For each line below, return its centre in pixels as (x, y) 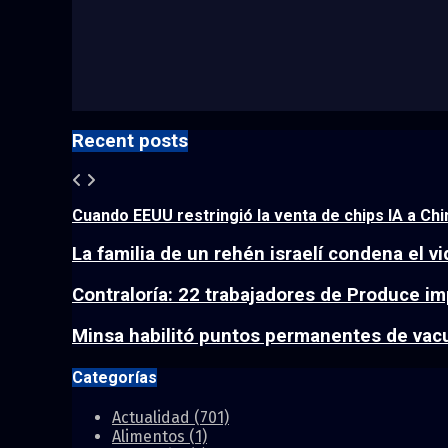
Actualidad (153, 418)
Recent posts (130, 140)
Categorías (114, 377)
